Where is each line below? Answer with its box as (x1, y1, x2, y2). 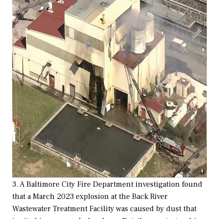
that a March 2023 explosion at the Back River (12, 192, 168, 202)
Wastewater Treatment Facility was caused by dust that (12, 204, 197, 214)
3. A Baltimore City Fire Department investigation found (12, 179, 202, 190)
